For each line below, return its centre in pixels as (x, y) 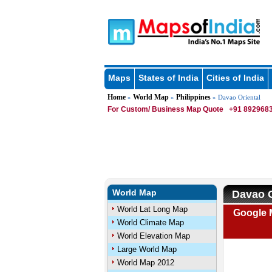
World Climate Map (150, 223)
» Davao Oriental (235, 97)
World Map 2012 (145, 263)
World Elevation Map (153, 236)
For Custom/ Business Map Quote (165, 109)
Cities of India (235, 78)
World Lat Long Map (152, 209)
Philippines (193, 97)
